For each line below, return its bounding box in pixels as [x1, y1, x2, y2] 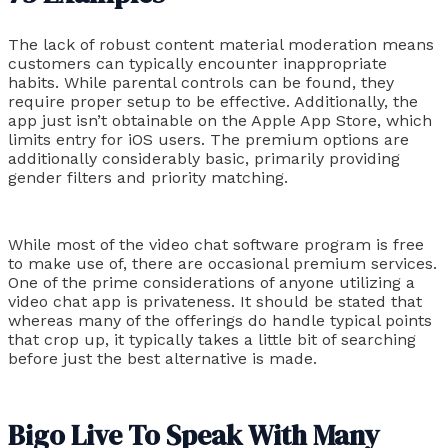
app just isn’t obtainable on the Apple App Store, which [8, 110, 432, 130]
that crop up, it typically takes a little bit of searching [8, 330, 416, 350]
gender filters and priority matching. [8, 167, 288, 187]
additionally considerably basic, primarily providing [8, 148, 400, 168]
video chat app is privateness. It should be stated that [8, 292, 422, 312]
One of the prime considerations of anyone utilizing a [8, 273, 415, 293]
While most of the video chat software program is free [8, 235, 424, 255]
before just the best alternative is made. [8, 349, 317, 369]
